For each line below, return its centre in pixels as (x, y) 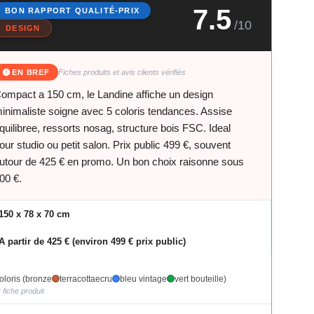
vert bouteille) (201, 279)
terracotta (78, 279)
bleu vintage (144, 279)
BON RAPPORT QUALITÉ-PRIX (73, 10)
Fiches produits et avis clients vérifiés (122, 72)
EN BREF (31, 72)
